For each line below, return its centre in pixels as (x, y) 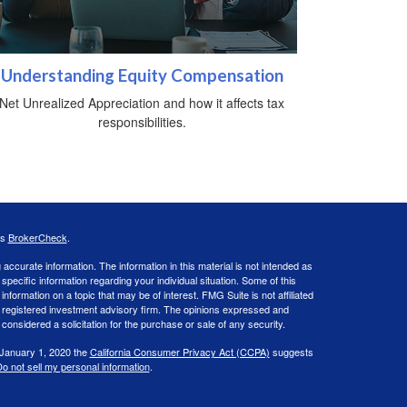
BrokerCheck (37, 237)
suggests (291, 351)
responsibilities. (142, 121)
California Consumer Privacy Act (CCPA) (179, 351)
